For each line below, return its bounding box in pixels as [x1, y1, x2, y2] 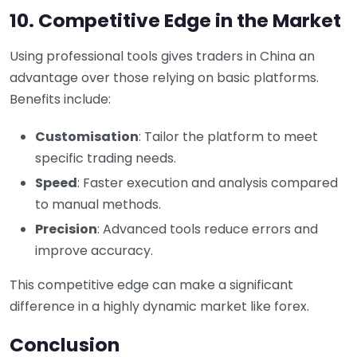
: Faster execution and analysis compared [77, 173, 338, 192]
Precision [35, 219, 97, 238]
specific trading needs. [35, 148, 176, 167]
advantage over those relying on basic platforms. [10, 68, 319, 87]
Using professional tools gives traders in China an [10, 46, 315, 65]
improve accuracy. [35, 241, 153, 260]
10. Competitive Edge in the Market [10, 6, 341, 33]
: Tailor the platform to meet [139, 127, 318, 146]
